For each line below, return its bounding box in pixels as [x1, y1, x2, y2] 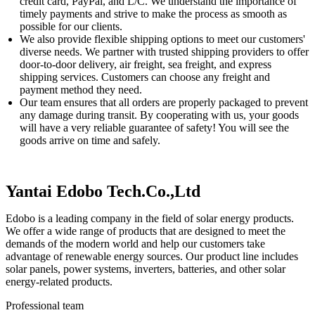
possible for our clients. [20, 20, 122, 32]
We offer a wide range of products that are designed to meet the [6, 224, 285, 237]
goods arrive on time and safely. [20, 134, 160, 146]
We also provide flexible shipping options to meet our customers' [20, 32, 305, 45]
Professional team [6, 299, 84, 311]
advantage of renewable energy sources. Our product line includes [6, 250, 298, 262]
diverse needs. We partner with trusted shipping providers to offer [20, 45, 309, 58]
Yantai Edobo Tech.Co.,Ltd [6, 181, 200, 200]
